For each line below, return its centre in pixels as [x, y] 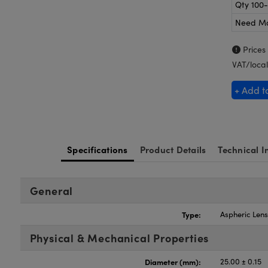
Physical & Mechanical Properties [119, 238]
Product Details [173, 149]
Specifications [98, 149]
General [51, 191]
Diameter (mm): [173, 261]
